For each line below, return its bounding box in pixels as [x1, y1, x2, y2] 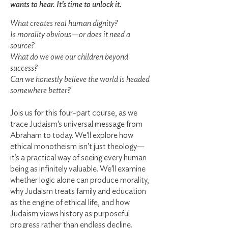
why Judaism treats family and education [10, 187, 146, 195]
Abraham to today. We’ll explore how [10, 131, 133, 139]
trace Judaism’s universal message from [10, 120, 142, 128]
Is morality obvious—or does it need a [10, 31, 130, 39]
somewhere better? [10, 87, 71, 95]
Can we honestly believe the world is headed [10, 75, 150, 83]
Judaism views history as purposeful [10, 210, 130, 218]
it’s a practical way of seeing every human [10, 154, 147, 162]
